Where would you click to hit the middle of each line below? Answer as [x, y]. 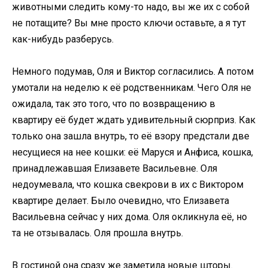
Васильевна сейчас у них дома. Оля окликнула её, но [130, 217]
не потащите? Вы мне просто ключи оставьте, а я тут [129, 23]
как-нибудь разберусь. [63, 39]
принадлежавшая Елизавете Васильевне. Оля [115, 169]
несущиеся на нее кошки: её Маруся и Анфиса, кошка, [133, 153]
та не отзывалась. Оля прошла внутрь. [98, 233]
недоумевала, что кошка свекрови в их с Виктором [128, 185]
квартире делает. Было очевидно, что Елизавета [121, 201]
